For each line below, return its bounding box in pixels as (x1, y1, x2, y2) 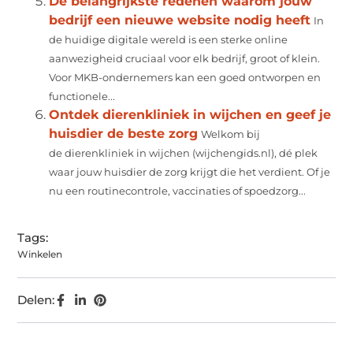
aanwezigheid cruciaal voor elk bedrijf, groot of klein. (49, 52, 321, 65)
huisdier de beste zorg (49, 125, 199, 141)
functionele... (49, 90, 116, 102)
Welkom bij (201, 128, 261, 140)
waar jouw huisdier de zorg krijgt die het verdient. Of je (49, 165, 331, 178)
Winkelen (17, 247, 63, 260)
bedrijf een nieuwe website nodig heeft (49, 12, 311, 28)
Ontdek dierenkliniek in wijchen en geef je (49, 106, 332, 122)
